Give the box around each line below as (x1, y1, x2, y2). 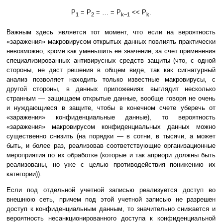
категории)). (6, 170, 42, 178)
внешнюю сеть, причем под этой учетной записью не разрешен (6, 196, 216, 204)
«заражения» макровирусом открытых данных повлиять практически (6, 38, 216, 46)
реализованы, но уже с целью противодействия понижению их (6, 161, 216, 169)
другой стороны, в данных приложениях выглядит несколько (6, 85, 216, 93)
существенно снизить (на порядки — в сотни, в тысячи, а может (6, 132, 216, 140)
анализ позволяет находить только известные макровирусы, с (6, 76, 216, 84)
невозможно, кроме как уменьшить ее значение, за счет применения (6, 47, 216, 55)
